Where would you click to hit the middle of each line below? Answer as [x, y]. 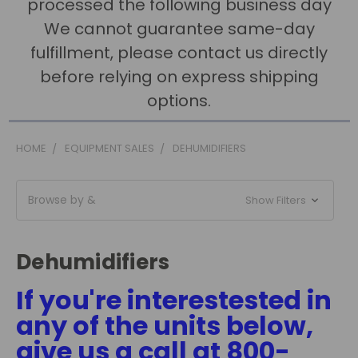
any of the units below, [165, 326]
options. [179, 101]
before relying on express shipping [179, 77]
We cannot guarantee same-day [179, 29]
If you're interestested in [174, 300]
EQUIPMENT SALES [109, 148]
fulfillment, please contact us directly [179, 53]
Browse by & [62, 200]
